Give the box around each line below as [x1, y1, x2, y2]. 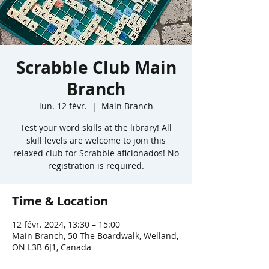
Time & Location [12, 193, 108, 209]
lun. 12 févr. [39, 100, 87, 112]
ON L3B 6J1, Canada [12, 241, 91, 253]
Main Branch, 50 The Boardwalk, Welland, [12, 230, 178, 241]
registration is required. [48, 160, 144, 171]
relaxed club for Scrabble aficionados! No [13, 147, 179, 159]
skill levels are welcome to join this [26, 134, 166, 146]
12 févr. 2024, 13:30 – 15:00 [12, 219, 120, 230]
